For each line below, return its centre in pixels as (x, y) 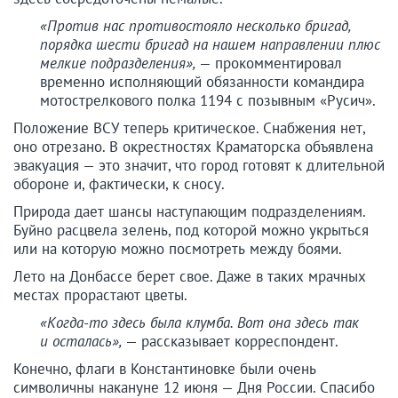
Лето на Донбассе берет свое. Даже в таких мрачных (190, 276)
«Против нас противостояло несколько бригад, (195, 25)
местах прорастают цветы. (100, 295)
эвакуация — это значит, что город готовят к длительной (199, 165)
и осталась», (83, 341)
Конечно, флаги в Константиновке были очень (165, 368)
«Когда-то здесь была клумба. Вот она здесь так (199, 322)
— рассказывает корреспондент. (232, 341)
